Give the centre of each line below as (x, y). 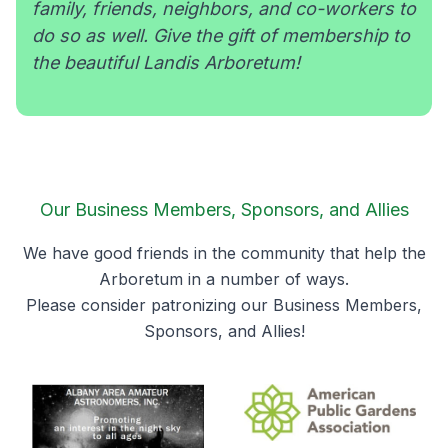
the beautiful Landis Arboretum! (166, 62)
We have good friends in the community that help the (224, 253)
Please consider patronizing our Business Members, (224, 305)
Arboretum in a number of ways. (224, 279)
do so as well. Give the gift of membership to (221, 35)
